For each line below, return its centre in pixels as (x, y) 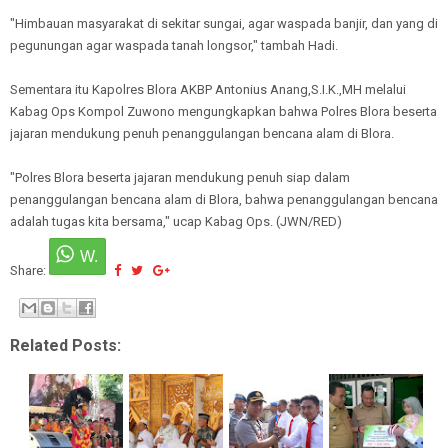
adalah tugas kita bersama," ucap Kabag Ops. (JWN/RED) (176, 221)
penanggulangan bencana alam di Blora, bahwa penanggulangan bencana (224, 199)
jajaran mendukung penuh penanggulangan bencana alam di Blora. (202, 133)
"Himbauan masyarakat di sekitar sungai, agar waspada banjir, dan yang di (224, 23)
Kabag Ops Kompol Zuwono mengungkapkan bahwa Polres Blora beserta (223, 111)
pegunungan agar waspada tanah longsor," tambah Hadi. (174, 45)
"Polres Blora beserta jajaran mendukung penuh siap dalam (181, 177)
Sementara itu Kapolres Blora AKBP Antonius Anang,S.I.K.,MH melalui (208, 89)
